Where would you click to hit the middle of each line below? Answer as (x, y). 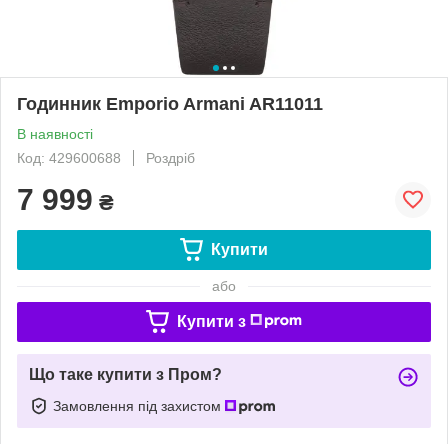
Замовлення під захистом (139, 405)
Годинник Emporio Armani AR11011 (170, 103)
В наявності (55, 133)
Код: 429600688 (69, 157)
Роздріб (170, 157)
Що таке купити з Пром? (125, 374)
